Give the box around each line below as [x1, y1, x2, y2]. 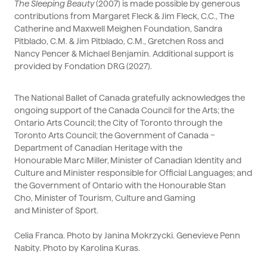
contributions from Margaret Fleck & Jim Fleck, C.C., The [14, 11, 234, 21]
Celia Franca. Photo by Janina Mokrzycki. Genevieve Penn [14, 231, 240, 241]
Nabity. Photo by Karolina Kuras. [14, 243, 140, 253]
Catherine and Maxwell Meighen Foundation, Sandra [14, 24, 222, 34]
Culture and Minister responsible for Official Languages [14, 168, 233, 178]
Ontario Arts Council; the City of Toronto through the [14, 118, 222, 128]
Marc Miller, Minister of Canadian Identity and [64, 156, 241, 166]
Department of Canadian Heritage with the [14, 143, 182, 153]
